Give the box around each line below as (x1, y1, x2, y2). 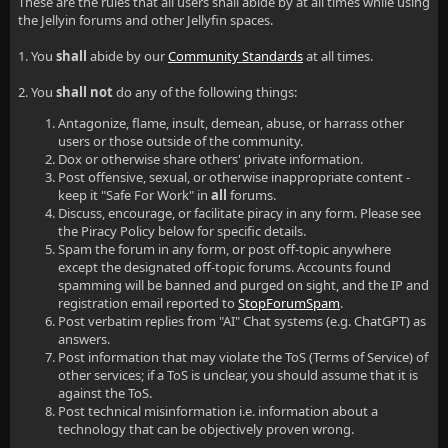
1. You (18, 47, 56, 65)
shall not (56, 83, 113, 101)
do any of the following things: (113, 83, 297, 101)
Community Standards (168, 47, 303, 65)
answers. (58, 330, 110, 348)
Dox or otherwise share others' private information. (58, 150, 363, 168)
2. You (18, 83, 56, 101)
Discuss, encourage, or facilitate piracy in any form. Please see (58, 204, 421, 222)
